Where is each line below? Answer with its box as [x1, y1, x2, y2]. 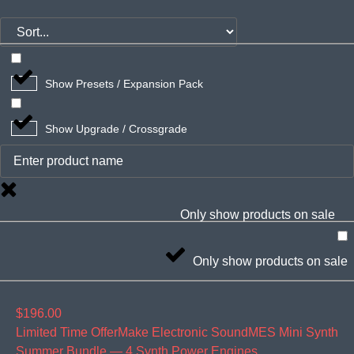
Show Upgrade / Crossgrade [45, 122, 187, 135]
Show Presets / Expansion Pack [45, 77, 203, 90]
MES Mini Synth [248, 325, 338, 339]
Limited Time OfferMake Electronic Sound [16, 325, 248, 339]
